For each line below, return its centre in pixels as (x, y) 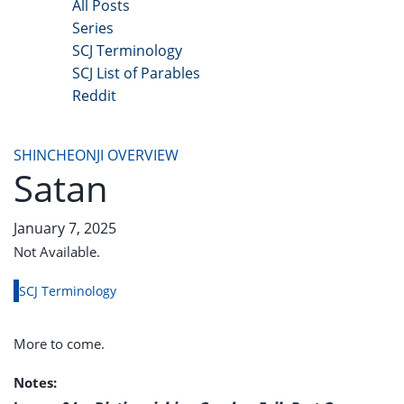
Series (93, 28)
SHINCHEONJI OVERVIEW (96, 155)
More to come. (59, 344)
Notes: (35, 382)
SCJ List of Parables (136, 73)
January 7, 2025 (65, 228)
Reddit (94, 96)
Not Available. (57, 252)
